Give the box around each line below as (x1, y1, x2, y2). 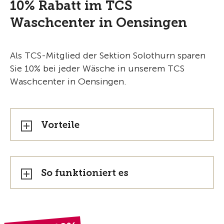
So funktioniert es (41, 167, 128, 178)
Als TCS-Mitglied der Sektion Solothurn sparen (10, 50, 205, 61)
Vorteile (41, 119, 79, 130)
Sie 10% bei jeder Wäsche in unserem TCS (10, 63, 184, 74)
